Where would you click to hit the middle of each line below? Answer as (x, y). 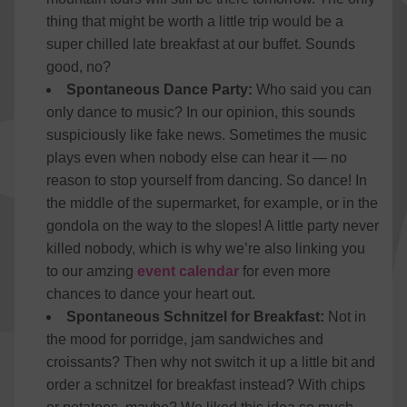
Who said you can (312, 89)
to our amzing (92, 271)
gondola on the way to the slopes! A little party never (213, 226)
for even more (285, 271)
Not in (347, 317)
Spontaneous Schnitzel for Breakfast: (197, 317)
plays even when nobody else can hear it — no (197, 158)
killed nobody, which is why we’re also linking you (206, 248)
